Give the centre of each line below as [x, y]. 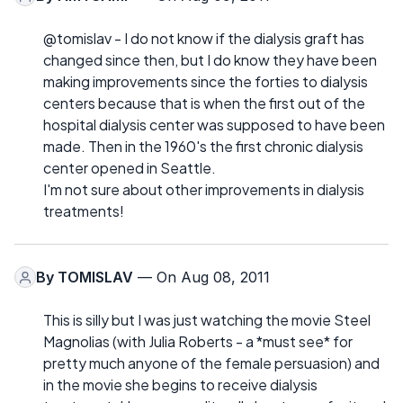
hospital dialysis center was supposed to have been [214, 125]
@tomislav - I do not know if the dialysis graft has [204, 39]
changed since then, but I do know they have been [210, 60]
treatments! [84, 211]
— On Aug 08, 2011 [201, 278]
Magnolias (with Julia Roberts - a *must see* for [198, 342]
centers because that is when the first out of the [204, 103]
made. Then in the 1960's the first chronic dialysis [203, 147]
